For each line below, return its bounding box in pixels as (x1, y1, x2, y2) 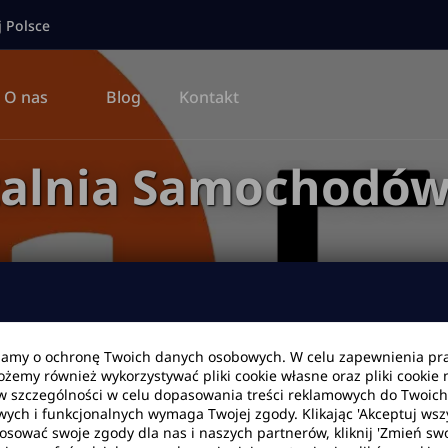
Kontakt (179, 86, 240, 108)
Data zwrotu (143, 370, 216, 387)
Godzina (384, 370, 432, 387)
